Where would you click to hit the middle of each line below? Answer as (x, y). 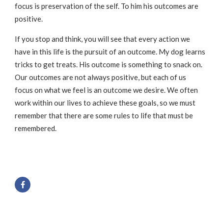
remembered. (36, 128)
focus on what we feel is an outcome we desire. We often (106, 90)
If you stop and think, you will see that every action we (102, 39)
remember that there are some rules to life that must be (104, 116)
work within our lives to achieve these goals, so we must (105, 103)
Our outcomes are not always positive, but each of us (100, 77)
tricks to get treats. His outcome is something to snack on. (109, 65)
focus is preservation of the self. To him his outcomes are (107, 6)
